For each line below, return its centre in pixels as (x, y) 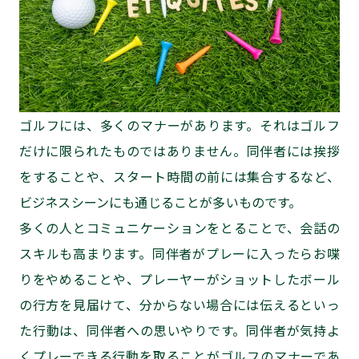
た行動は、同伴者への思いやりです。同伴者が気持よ (179, 331)
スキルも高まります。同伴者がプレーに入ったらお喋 (179, 254)
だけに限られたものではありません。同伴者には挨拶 (179, 151)
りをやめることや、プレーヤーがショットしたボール (179, 279)
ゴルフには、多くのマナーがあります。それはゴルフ (179, 125)
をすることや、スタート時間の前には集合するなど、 (179, 177)
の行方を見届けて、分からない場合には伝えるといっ (179, 305)
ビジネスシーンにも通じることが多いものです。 (161, 202)
